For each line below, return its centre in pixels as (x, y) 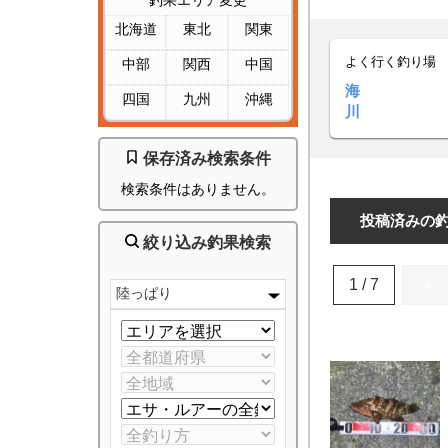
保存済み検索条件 (205, 158)
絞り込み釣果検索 (205, 242)
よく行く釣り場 (390, 61)
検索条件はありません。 (198, 189)
